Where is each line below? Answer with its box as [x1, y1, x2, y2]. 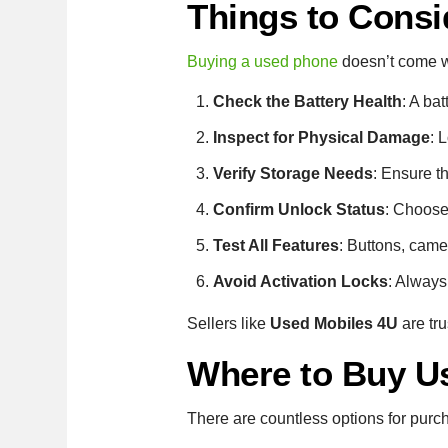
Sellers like [187, 314, 271, 332]
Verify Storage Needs [212, 164, 373, 182]
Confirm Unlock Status [212, 200, 385, 218]
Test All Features [212, 236, 339, 254]
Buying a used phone [187, 53, 339, 71]
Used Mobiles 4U [270, 314, 399, 332]
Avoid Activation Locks [212, 272, 388, 290]
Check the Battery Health [212, 92, 402, 110]
